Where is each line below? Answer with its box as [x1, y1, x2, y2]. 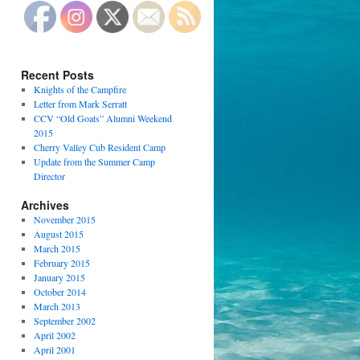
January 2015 [33, 271, 85, 284]
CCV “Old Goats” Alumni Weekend [33, 112, 172, 125]
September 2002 [33, 314, 96, 327]
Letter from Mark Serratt [33, 97, 127, 110]
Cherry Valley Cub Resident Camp [33, 141, 166, 153]
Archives [21, 197, 69, 213]
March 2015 [33, 242, 80, 255]
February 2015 [33, 256, 90, 269]
